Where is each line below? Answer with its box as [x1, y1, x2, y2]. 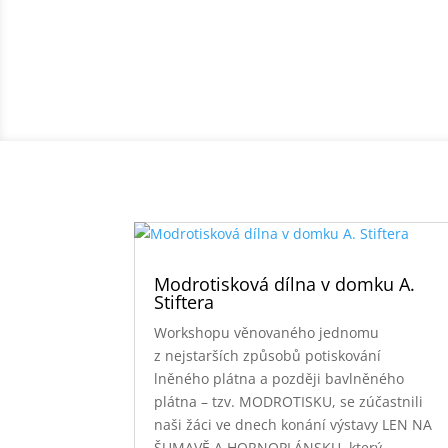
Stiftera [154, 289, 215, 314]
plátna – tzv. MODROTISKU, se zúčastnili [154, 391, 424, 411]
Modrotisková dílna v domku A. [154, 271, 416, 296]
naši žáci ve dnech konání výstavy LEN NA [154, 414, 433, 434]
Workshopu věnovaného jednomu [154, 322, 380, 342]
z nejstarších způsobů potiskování [154, 345, 382, 365]
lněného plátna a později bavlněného [154, 368, 405, 388]
